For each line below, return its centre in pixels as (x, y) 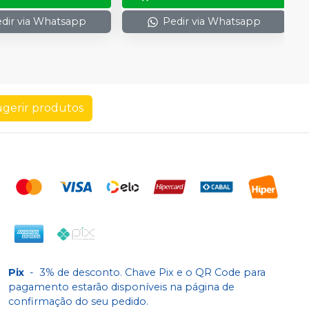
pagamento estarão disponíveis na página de (121, 287)
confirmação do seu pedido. (78, 301)
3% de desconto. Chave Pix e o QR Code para (152, 272)
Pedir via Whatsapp (211, 22)
